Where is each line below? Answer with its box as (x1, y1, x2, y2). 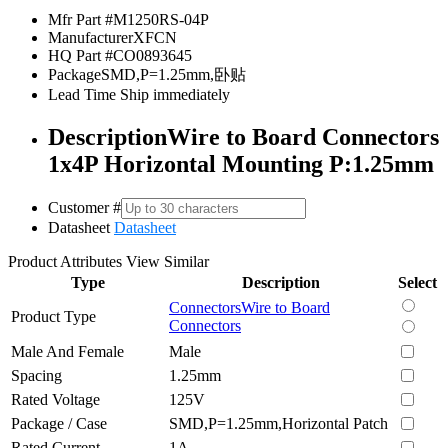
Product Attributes (8, 252, 126, 270)
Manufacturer (48, 28, 133, 46)
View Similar (126, 252, 209, 270)
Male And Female (11, 342, 124, 360)
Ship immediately (116, 85, 230, 103)
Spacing (11, 366, 62, 384)
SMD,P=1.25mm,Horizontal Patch (169, 414, 388, 432)
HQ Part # (48, 46, 113, 64)
